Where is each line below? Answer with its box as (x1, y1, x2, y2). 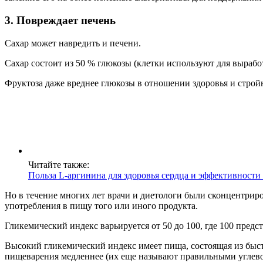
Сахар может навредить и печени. (5, 38, 141, 48)
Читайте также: (28, 159, 89, 170)
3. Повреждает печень (5, 14, 116, 27)
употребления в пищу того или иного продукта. (5, 200, 198, 211)
